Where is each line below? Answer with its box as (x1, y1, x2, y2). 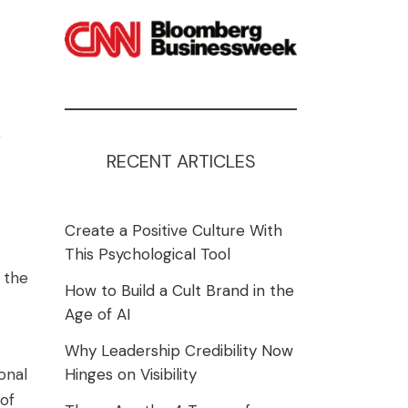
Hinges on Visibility (65, 364, 197, 384)
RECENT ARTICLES (106, 149, 256, 173)
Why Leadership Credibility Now (65, 341, 293, 361)
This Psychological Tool (65, 244, 230, 264)
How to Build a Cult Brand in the (65, 280, 294, 301)
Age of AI (65, 304, 130, 324)
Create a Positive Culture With (65, 220, 282, 240)
